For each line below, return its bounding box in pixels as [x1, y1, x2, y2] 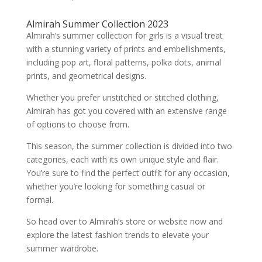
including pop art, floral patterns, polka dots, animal [26, 56, 221, 68]
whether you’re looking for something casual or [26, 180, 205, 192]
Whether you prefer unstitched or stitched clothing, [26, 91, 219, 103]
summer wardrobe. [26, 242, 98, 254]
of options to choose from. [26, 118, 132, 130]
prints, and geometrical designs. [26, 70, 146, 81]
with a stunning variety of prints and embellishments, [26, 43, 226, 54]
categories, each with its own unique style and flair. [26, 153, 219, 165]
